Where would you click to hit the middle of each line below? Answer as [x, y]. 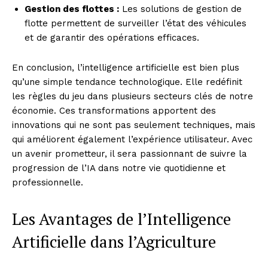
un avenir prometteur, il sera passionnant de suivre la [130, 153]
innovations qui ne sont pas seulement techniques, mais [134, 125]
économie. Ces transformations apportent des [114, 110]
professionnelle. [48, 182]
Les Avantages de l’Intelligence [121, 219]
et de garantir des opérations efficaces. [112, 37]
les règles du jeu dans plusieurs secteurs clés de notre [133, 96]
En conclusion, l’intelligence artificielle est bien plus [126, 67]
